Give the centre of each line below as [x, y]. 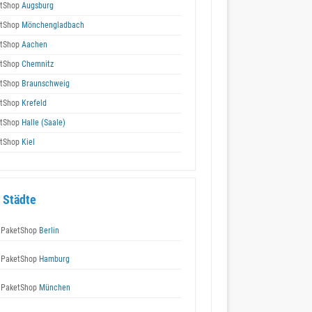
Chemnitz [37, 64]
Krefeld [33, 103]
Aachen [33, 45]
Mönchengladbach [52, 25]
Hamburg [53, 259]
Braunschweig [45, 84]
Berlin [48, 231]
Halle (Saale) [42, 123]
